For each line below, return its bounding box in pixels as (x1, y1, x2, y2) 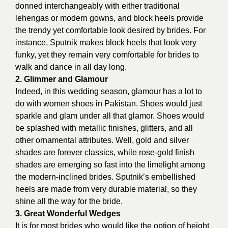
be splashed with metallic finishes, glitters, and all (15, 123, 193, 132)
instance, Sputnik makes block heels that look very (15, 38, 196, 47)
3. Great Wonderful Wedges (15, 209, 121, 218)
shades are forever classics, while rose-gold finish (15, 148, 194, 157)
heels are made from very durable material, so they (15, 184, 197, 193)
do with (15, 99, 43, 108)
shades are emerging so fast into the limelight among (15, 160, 205, 169)
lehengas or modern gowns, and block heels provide (15, 13, 204, 22)
